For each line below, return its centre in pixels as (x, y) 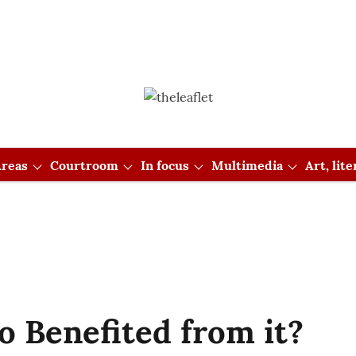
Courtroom (84, 165)
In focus (164, 165)
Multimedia (247, 165)
